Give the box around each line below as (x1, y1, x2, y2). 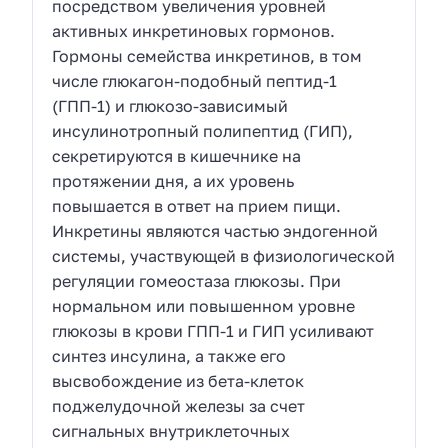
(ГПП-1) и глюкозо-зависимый (52, 95, 289, 116)
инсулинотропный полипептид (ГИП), (52, 120, 354, 141)
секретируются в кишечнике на (52, 145, 302, 166)
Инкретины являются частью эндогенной (52, 220, 379, 241)
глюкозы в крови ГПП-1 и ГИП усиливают (52, 320, 375, 341)
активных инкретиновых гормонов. (52, 20, 336, 41)
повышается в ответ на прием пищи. (52, 195, 342, 216)
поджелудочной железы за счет (52, 395, 306, 416)
